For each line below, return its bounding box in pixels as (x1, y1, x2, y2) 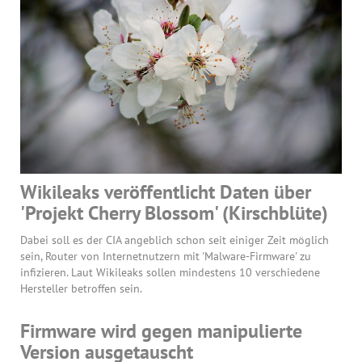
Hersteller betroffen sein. (20, 280, 142, 296)
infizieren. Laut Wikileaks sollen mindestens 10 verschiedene (20, 264, 320, 280)
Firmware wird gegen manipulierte (20, 318, 302, 343)
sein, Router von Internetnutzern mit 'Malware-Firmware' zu (20, 248, 311, 263)
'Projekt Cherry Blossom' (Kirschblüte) (20, 200, 328, 225)
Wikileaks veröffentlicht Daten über (20, 179, 311, 204)
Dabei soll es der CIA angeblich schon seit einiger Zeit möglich (20, 232, 329, 247)
